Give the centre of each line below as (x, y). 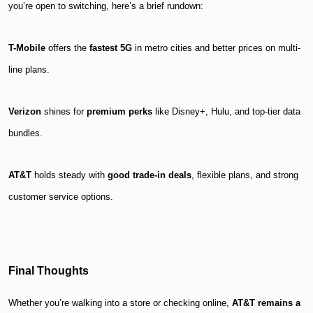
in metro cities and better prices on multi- (216, 48)
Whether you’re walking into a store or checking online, (120, 303)
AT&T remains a (266, 303)
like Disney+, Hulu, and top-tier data (226, 111)
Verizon (25, 111)
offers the (67, 48)
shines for (64, 111)
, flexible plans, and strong (245, 175)
